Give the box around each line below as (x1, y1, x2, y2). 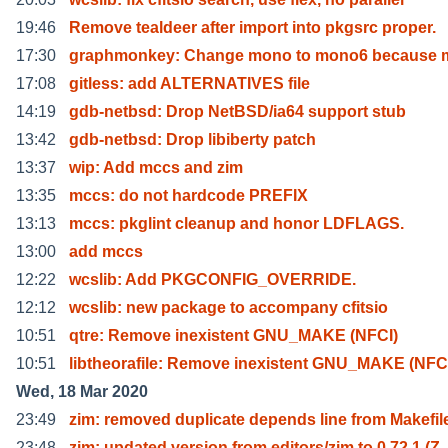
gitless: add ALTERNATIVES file (69, 74, 310, 92)
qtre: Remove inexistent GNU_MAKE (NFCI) (69, 326, 398, 344)
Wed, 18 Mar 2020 (16, 382, 148, 400)
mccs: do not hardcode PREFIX (69, 186, 308, 204)
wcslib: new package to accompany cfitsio (69, 298, 388, 316)
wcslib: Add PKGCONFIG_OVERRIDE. (69, 270, 356, 288)
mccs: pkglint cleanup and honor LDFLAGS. (69, 214, 404, 232)
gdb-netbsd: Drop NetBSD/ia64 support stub (69, 102, 406, 120)
